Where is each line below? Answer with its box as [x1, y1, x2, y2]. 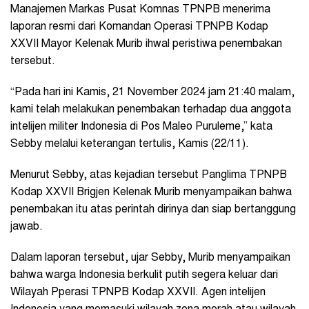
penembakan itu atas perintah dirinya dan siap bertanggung [10, 203, 296, 215]
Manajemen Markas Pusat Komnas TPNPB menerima [10, 3, 270, 15]
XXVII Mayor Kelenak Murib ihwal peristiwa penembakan [10, 38, 282, 50]
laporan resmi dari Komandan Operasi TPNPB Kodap [10, 21, 268, 32]
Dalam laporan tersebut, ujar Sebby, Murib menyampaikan [10, 252, 290, 263]
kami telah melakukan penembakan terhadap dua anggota [10, 103, 291, 115]
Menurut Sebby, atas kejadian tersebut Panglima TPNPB [10, 169, 287, 181]
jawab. [10, 221, 43, 232]
